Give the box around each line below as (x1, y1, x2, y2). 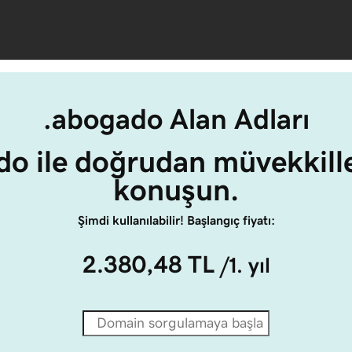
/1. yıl (219, 255, 270, 276)
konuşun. (113, 174, 239, 205)
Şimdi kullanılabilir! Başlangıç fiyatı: (77, 214, 275, 226)
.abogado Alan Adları (42, 104, 310, 134)
